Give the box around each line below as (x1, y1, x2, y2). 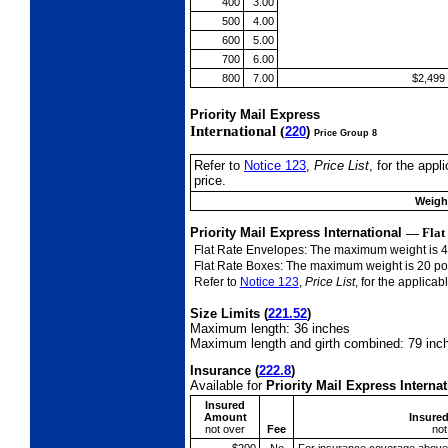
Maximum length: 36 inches (190, 321, 350, 337)
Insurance (190, 363, 255, 379)
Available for (190, 378, 266, 394)
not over (205, 423, 245, 436)
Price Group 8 (314, 127, 377, 138)
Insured (205, 399, 246, 412)
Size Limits (190, 306, 264, 322)
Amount (203, 411, 247, 424)
